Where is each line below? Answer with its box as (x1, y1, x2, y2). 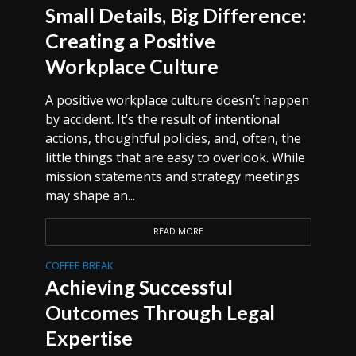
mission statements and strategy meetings (44, 168, 300, 185)
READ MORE (153, 226, 203, 237)
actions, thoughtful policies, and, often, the (44, 130, 301, 147)
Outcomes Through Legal (44, 300, 275, 324)
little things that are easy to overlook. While (44, 149, 305, 166)
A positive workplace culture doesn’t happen (44, 91, 309, 109)
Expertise (44, 326, 133, 350)
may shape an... (44, 187, 135, 204)
